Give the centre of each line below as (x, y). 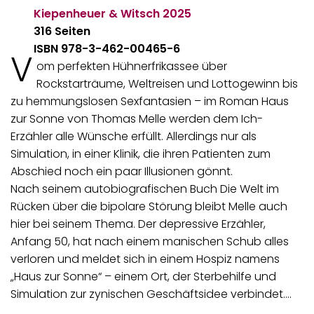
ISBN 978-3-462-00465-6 (107, 48)
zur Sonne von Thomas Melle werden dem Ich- (137, 118)
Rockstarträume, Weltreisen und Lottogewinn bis (167, 83)
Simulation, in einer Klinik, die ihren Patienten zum (141, 153)
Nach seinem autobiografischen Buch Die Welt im (145, 189)
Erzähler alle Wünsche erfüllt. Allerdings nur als (134, 136)
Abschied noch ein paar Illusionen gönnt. (122, 171)
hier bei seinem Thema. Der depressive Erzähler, (138, 224)
